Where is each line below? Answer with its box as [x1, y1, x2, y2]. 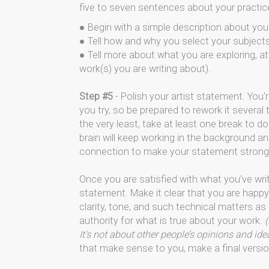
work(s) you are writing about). [79, 63, 211, 74]
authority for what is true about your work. [79, 215, 265, 226]
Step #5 [79, 91, 113, 102]
